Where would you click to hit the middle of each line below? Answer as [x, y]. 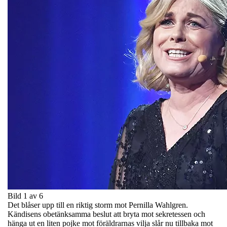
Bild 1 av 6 [25, 196]
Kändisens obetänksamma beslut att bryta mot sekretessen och [106, 214]
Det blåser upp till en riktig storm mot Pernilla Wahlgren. [98, 205]
